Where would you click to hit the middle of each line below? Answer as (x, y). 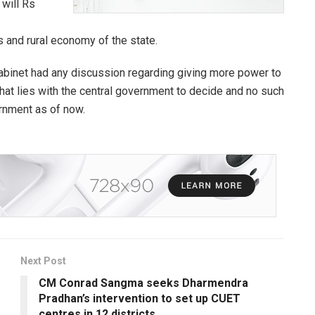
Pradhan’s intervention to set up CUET (140, 298)
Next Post (43, 261)
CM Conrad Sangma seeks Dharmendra (143, 283)
